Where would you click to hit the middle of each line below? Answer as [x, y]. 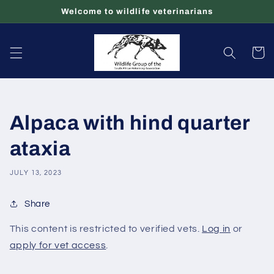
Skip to [35, 9]
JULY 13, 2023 [36, 172]
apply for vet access [58, 246]
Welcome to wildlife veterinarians [137, 11]
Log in [216, 229]
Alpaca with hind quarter [130, 123]
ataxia [40, 149]
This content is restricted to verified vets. [106, 229]
